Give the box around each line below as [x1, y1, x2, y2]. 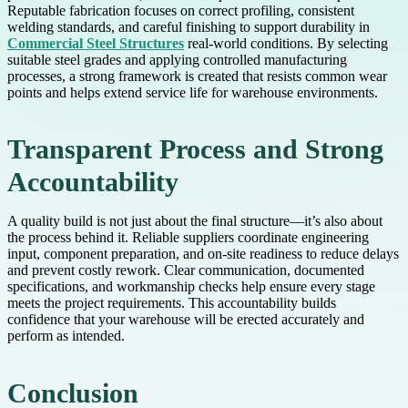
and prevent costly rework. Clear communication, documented [7, 262, 364, 279]
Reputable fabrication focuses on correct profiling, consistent [7, 3, 354, 19]
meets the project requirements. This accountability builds [7, 295, 336, 311]
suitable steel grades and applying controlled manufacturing [7, 52, 347, 68]
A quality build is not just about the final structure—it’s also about [7, 213, 382, 229]
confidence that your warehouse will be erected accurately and [7, 311, 364, 328]
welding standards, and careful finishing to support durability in [7, 19, 370, 36]
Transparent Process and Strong [7, 135, 383, 165]
